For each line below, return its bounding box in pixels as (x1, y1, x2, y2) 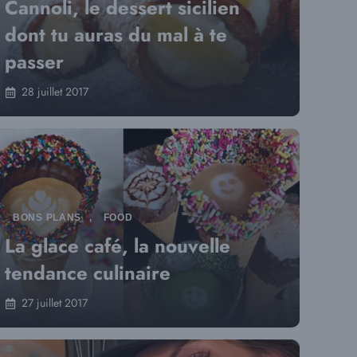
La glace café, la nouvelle (5, 232, 230, 260)
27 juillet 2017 (22, 295, 88, 311)
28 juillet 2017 (22, 84, 88, 100)
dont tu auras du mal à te (5, 21, 227, 49)
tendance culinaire (5, 259, 171, 287)
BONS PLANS (13, 212, 82, 223)
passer (5, 48, 64, 76)
